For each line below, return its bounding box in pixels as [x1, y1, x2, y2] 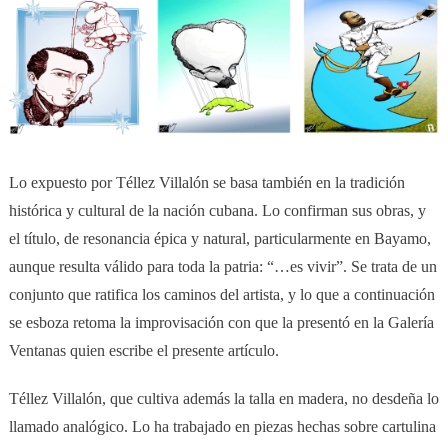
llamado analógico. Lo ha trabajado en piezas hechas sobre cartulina [8, 417, 436, 435]
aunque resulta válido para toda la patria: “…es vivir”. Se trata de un [8, 257, 437, 275]
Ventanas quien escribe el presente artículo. [8, 341, 279, 359]
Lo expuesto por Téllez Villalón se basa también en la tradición [8, 173, 405, 191]
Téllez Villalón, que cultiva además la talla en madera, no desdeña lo [8, 389, 439, 407]
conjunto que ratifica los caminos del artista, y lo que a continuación [8, 285, 435, 303]
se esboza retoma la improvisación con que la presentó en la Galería [8, 313, 434, 331]
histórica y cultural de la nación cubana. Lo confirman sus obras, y [8, 201, 426, 219]
